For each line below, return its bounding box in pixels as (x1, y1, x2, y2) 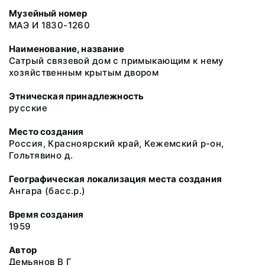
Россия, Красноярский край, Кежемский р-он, (9, 138, 224, 149)
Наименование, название (9, 43, 124, 54)
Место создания (9, 126, 84, 137)
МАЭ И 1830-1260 (9, 20, 91, 31)
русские (9, 102, 47, 114)
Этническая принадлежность (9, 91, 144, 102)
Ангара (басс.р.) (9, 185, 86, 196)
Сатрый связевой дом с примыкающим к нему (9, 55, 224, 66)
